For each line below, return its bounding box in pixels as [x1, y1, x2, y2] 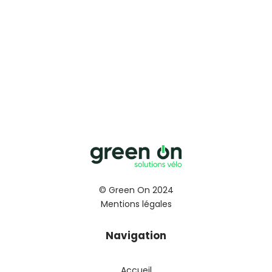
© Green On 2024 [98, 183, 174, 196]
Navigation [106, 228, 166, 243]
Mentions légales [100, 198, 172, 211]
